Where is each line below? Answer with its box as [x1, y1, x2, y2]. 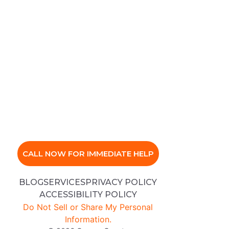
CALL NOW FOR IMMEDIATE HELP [22, 148, 154, 158]
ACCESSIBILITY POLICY [39, 189, 137, 199]
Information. [64, 214, 111, 224]
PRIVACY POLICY [85, 177, 157, 187]
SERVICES [43, 177, 85, 187]
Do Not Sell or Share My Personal [23, 201, 153, 212]
